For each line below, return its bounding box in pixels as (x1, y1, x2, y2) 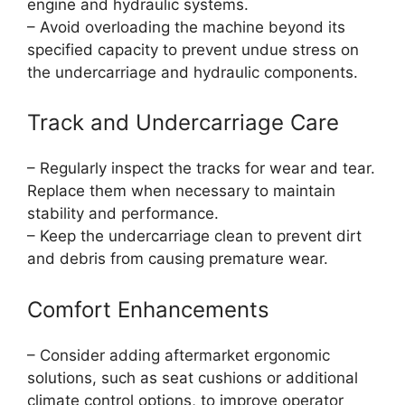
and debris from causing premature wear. (27, 250, 328, 268)
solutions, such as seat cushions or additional (27, 368, 358, 387)
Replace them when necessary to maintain (27, 182, 335, 201)
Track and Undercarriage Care (27, 109, 339, 137)
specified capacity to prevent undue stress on (27, 40, 359, 59)
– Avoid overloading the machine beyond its (27, 17, 345, 36)
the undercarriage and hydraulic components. (27, 62, 358, 81)
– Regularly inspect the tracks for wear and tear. (27, 159, 375, 178)
